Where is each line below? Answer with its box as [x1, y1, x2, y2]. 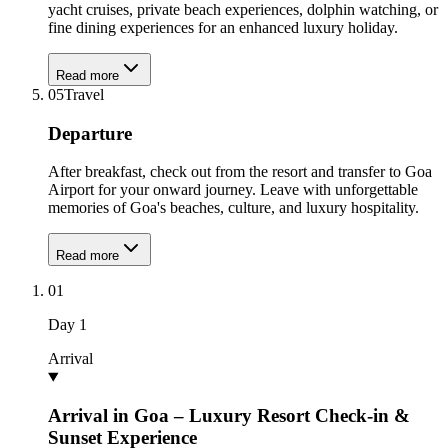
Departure [48, 122, 132, 144]
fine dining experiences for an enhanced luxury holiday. [48, 19, 398, 36]
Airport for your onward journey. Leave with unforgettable [48, 181, 418, 199]
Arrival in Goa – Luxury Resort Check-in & [48, 405, 410, 427]
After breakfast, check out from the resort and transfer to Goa [48, 163, 432, 181]
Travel [64, 86, 104, 103]
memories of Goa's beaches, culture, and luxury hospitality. [48, 199, 419, 217]
